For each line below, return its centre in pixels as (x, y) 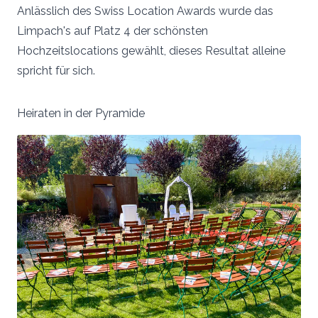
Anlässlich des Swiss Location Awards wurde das (145, 11)
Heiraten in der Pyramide (81, 114)
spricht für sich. (57, 71)
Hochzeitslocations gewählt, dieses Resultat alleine (151, 51)
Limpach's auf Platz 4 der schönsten (113, 31)
